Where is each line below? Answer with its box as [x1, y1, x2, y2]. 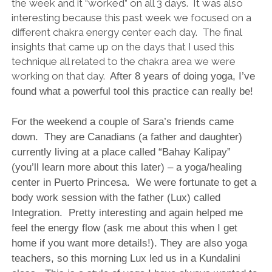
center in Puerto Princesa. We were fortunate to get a [11, 176, 256, 188]
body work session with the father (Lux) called [11, 191, 220, 203]
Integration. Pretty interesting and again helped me [11, 206, 243, 219]
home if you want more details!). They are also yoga [11, 237, 247, 249]
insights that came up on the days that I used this [11, 40, 234, 53]
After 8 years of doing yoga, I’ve [109, 70, 255, 82]
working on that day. [11, 69, 110, 82]
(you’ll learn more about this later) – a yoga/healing [11, 161, 242, 173]
